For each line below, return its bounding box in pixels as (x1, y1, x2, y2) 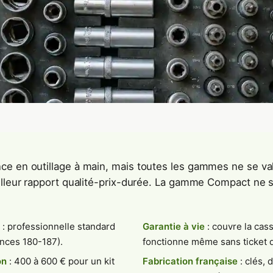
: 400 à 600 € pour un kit (6, 255, 115, 268)
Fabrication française (142, 255, 238, 268)
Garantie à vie (142, 220, 205, 232)
